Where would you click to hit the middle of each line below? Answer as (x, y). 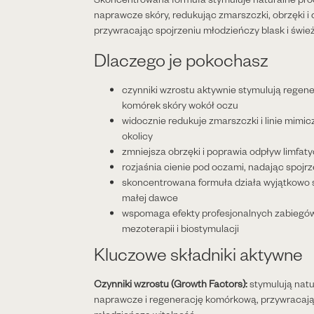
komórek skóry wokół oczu (180, 105)
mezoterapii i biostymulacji (181, 228)
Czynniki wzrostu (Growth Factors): (171, 284)
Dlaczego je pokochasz (182, 60)
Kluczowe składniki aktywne (199, 254)
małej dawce (150, 198)
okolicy (138, 136)
